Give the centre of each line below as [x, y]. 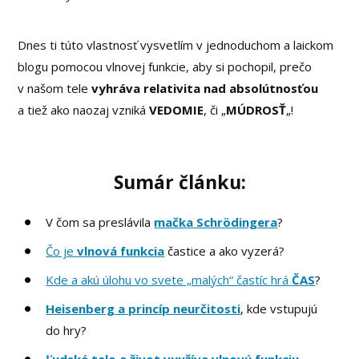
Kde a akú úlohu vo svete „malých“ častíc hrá [169, 280]
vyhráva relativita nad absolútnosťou [205, 89]
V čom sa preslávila [100, 222]
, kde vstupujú [279, 309]
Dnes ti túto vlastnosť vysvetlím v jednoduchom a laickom [176, 45]
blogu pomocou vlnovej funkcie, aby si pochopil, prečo [165, 67]
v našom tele [55, 89]
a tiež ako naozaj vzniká [84, 110]
